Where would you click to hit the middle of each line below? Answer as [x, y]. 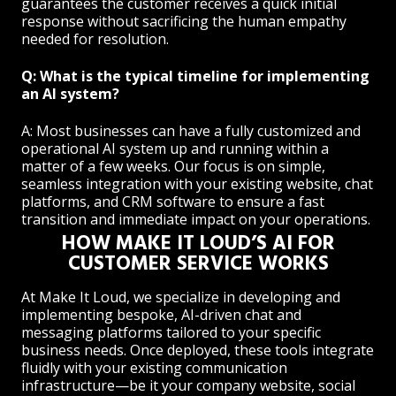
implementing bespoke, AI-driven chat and [161, 314]
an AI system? [70, 93]
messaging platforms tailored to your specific [171, 332]
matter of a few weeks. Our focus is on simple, [173, 166]
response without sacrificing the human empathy [184, 21]
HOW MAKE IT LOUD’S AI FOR [198, 243]
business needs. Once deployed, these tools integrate [198, 350]
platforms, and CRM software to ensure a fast [173, 201]
